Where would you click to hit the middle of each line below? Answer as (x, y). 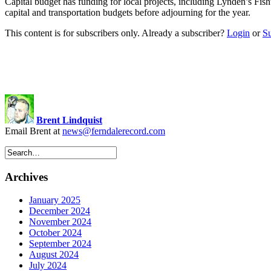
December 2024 (60, 211)
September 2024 (60, 244)
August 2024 (54, 255)
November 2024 (60, 222)
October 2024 (55, 233)
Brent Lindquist (69, 120)
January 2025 (55, 200)
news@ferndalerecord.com (114, 131)
